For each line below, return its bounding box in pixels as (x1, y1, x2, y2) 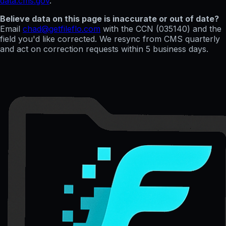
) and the (187, 23, 221, 34)
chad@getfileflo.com (23, 23, 100, 34)
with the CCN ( (103, 23, 159, 34)
